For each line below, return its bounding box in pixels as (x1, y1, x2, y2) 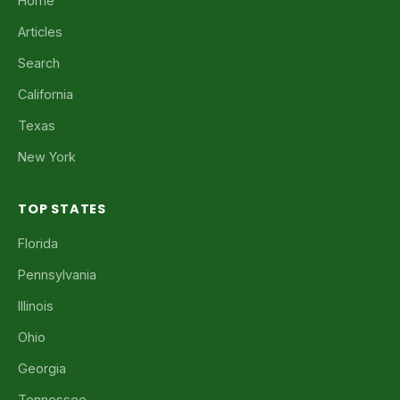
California (18, 87, 73, 102)
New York (18, 149, 76, 164)
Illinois (18, 298, 54, 313)
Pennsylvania (18, 267, 96, 282)
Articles (18, 24, 62, 39)
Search (18, 55, 60, 71)
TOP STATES (18, 200, 106, 218)
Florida (18, 236, 58, 251)
